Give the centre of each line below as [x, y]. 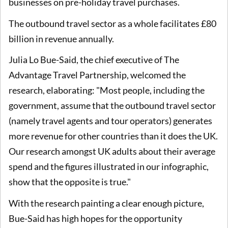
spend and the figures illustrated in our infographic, [109, 167]
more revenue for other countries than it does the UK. [113, 136]
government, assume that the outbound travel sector [112, 106]
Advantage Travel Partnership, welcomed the [97, 75]
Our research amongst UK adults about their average [112, 151]
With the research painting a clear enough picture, [106, 203]
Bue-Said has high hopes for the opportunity [95, 218]
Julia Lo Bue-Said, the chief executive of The [94, 60]
